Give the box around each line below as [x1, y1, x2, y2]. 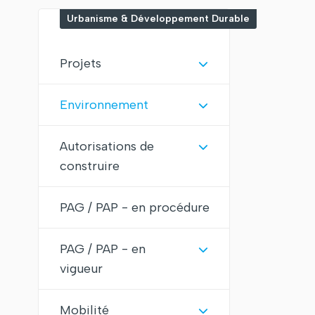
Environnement [60, 97, 148, 112]
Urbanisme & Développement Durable [67, 13, 250, 25]
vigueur [60, 261, 103, 276]
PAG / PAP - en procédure [60, 200, 210, 215]
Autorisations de [60, 139, 154, 154]
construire [60, 158, 120, 174]
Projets [60, 56, 101, 71]
